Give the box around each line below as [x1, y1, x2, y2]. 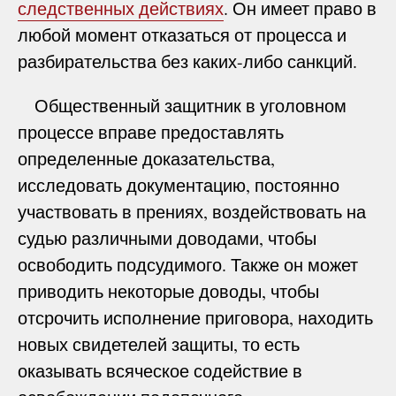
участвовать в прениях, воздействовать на [18, 199, 366, 224]
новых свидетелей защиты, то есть [18, 331, 300, 356]
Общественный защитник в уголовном [18, 93, 346, 118]
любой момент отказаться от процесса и [18, 22, 346, 47]
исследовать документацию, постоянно [18, 172, 339, 197]
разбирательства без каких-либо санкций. [18, 49, 357, 73]
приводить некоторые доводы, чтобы [18, 278, 319, 303]
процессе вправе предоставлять [18, 119, 284, 144]
